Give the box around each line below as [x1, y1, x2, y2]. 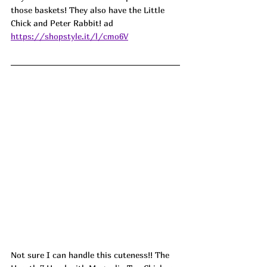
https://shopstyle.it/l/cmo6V [11, 30, 128, 41]
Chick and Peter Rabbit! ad [11, 17, 113, 28]
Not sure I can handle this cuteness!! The [11, 249, 172, 260]
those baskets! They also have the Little [11, 4, 167, 15]
